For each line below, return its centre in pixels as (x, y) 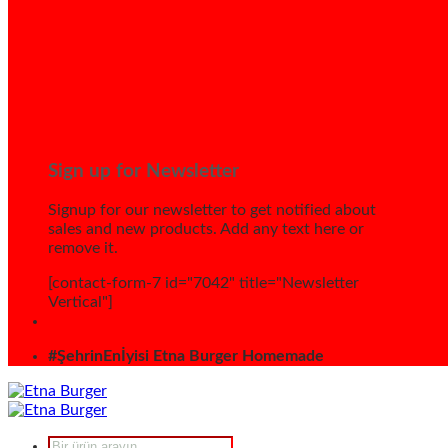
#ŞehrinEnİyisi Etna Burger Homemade (186, 356)
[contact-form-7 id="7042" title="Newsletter (203, 283)
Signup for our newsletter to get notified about (212, 210)
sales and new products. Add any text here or (206, 229)
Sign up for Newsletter (143, 171)
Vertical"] (80, 302)
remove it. (83, 248)
